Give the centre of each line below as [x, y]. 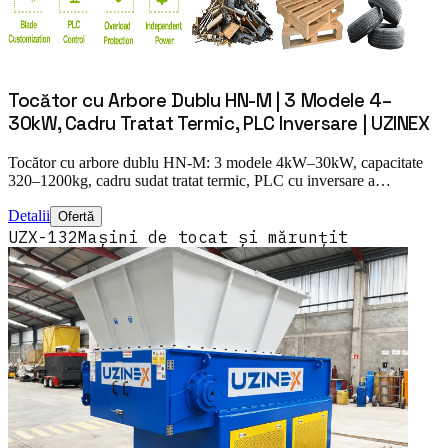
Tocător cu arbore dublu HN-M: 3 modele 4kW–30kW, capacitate [215, 162]
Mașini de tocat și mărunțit [213, 236]
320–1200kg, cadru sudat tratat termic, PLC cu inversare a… [199, 180]
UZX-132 [43, 236]
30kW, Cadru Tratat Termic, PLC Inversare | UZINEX [219, 124]
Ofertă [76, 216]
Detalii [29, 215]
